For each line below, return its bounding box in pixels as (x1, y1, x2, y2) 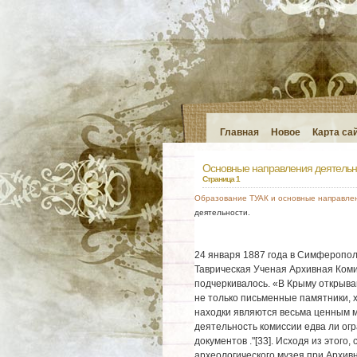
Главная (219, 127, 259, 138)
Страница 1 (202, 175, 240, 183)
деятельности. (194, 208, 250, 217)
